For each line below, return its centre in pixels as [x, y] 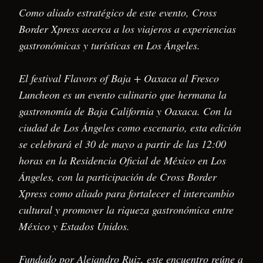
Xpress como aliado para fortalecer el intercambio [127, 193]
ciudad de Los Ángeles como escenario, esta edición [130, 127]
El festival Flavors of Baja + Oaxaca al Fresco [119, 78]
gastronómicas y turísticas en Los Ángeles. [109, 45]
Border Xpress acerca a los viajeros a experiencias [127, 28]
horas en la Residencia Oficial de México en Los [122, 160]
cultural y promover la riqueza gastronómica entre [126, 209]
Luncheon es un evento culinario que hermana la [123, 94]
